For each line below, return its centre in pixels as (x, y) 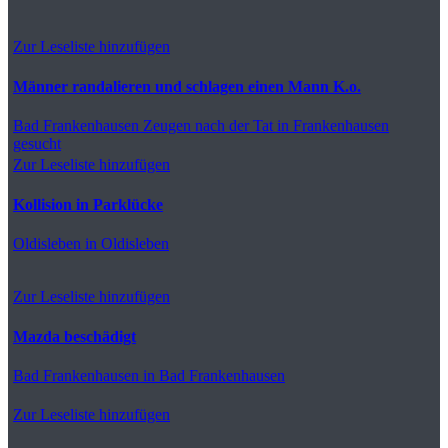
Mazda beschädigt (74, 336)
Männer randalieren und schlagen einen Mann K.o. (187, 86)
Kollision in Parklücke (88, 204)
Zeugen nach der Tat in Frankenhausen (264, 125)
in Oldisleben (125, 243)
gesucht (37, 143)
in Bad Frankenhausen (212, 375)
